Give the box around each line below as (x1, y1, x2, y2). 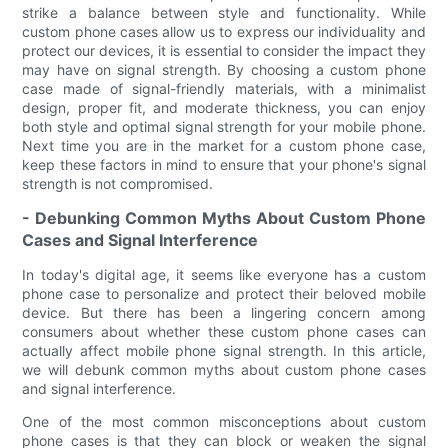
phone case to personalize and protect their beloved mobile (22, 284, 426, 302)
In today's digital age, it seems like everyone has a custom (22, 265, 426, 283)
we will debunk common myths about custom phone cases (22, 360, 426, 378)
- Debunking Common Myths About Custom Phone (22, 207, 426, 228)
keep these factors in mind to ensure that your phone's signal (22, 155, 426, 173)
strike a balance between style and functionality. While (22, 3, 426, 21)
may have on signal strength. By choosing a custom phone (22, 60, 426, 78)
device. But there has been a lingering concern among (22, 303, 426, 321)
